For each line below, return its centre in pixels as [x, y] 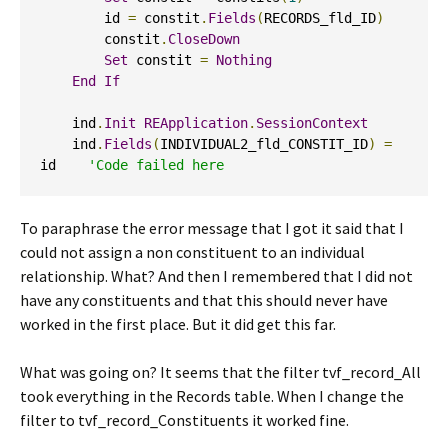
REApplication [196, 123]
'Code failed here [156, 165]
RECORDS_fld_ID [320, 18]
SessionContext [312, 123]
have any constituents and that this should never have [204, 300]
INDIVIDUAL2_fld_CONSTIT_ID [264, 144]
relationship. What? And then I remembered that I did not [216, 276]
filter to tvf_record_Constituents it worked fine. [184, 420]
